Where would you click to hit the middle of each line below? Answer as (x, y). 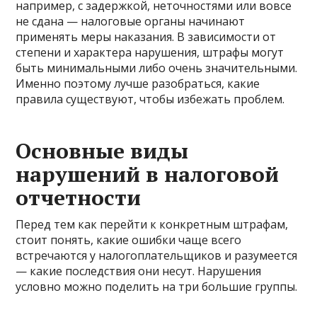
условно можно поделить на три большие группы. (157, 287)
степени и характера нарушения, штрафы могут (150, 53)
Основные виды (102, 151)
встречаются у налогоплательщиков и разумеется (157, 256)
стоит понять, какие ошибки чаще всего (129, 240)
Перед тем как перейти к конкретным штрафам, (152, 225)
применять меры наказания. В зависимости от (146, 37)
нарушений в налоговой (148, 174)
